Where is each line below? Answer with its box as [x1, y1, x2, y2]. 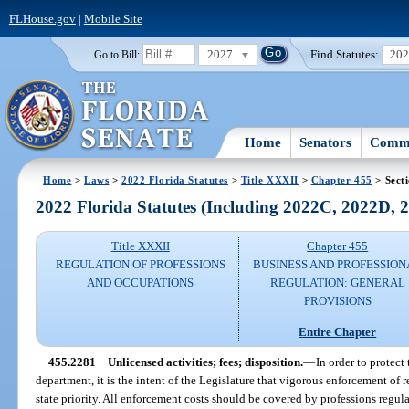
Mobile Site [83, 11, 142, 26]
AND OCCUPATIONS [87, 276, 194, 290]
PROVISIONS [303, 294, 372, 309]
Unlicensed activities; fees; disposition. [107, 354, 303, 369]
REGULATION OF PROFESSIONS [55, 257, 225, 272]
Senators [299, 134, 352, 150]
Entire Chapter [299, 324, 377, 339]
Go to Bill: [93, 48, 140, 60]
